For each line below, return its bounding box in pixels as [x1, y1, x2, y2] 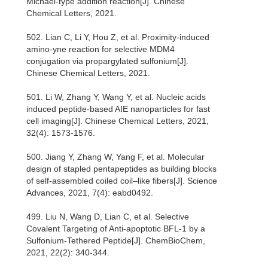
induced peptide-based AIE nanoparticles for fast [26, 104, 210, 114]
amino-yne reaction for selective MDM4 [26, 44, 175, 54]
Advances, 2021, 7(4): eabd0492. [26, 188, 153, 198]
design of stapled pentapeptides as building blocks [26, 164, 217, 174]
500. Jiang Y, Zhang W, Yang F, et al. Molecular [26, 152, 205, 162]
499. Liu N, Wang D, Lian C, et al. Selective [26, 212, 189, 222]
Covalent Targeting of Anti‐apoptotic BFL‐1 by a [26, 224, 205, 234]
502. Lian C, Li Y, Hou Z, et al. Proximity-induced [26, 32, 209, 42]
